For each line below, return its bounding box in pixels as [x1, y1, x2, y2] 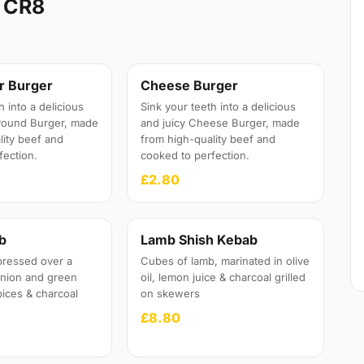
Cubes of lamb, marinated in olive [141, 254, 310, 268]
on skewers [141, 287, 201, 301]
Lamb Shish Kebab [141, 232, 258, 249]
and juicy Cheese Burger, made [141, 116, 301, 130]
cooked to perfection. [141, 149, 250, 162]
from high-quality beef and [141, 132, 276, 146]
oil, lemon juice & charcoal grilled [141, 271, 306, 284]
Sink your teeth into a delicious [141, 100, 297, 114]
